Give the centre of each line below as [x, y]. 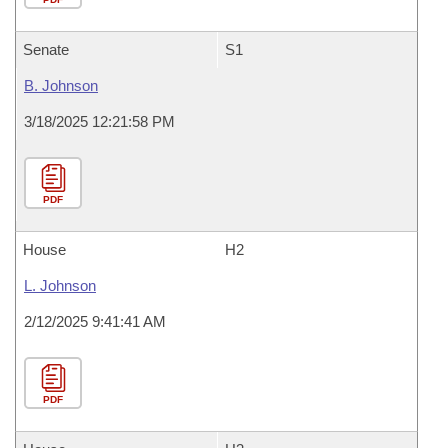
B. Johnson [61, 85]
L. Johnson [60, 285]
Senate [46, 49]
